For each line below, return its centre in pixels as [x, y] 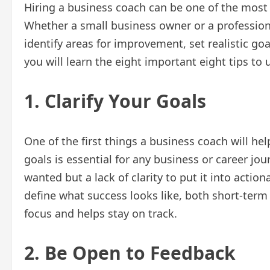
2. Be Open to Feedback [130, 253]
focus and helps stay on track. [101, 214]
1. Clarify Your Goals [115, 101]
